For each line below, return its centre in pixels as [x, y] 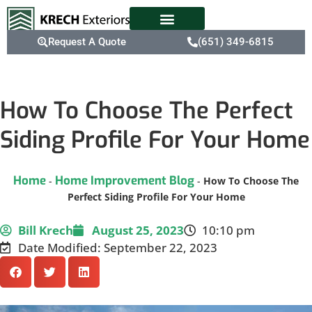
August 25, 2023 [138, 230]
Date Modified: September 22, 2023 [118, 248]
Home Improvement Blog [125, 181]
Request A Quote [87, 42]
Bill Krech [46, 230]
